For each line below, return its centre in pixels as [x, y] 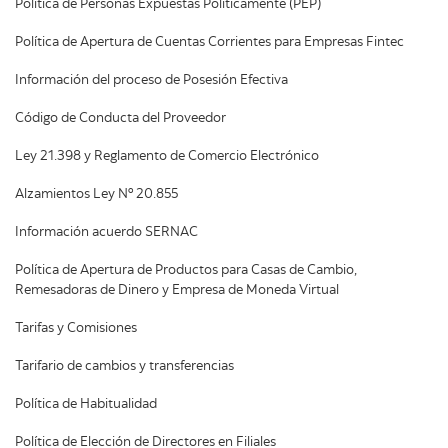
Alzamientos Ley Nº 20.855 [96, 194]
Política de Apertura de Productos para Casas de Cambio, [186, 270]
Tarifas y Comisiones [76, 328]
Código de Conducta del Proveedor [120, 118]
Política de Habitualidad [86, 404]
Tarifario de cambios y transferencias [124, 366]
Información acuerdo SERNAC [106, 232]
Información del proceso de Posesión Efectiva [151, 80]
